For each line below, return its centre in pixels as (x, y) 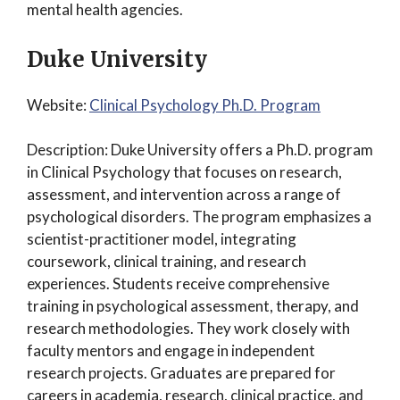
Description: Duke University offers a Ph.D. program (200, 150)
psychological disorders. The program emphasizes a (199, 217)
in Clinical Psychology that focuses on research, (184, 172)
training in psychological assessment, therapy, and (193, 306)
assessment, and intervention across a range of (184, 194)
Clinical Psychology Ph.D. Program (205, 104)
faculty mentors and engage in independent (171, 350)
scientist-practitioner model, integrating (162, 239)
